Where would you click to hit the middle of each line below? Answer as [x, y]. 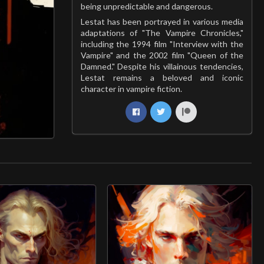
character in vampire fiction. [131, 89]
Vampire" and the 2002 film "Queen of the [162, 55]
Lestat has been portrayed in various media [162, 22]
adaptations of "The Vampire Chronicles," [162, 33]
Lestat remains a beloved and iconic [162, 77]
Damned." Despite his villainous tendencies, [162, 66]
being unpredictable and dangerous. [146, 6]
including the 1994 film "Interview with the [162, 44]
